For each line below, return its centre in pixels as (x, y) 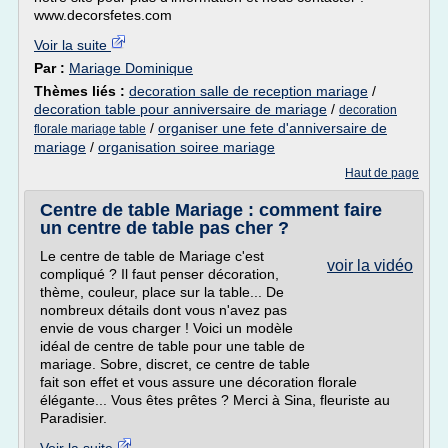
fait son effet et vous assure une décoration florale (198, 382)
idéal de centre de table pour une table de (172, 346)
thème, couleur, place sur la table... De (162, 292)
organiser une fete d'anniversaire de (272, 128)
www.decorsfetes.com (103, 15)
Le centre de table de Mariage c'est (152, 256)
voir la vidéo (370, 265)
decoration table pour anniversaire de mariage (180, 109)
